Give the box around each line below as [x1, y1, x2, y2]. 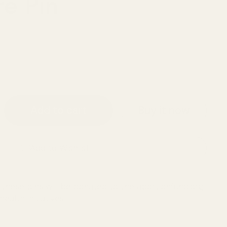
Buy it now [137, 103, 190, 118]
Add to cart [30, 103, 87, 118]
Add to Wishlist [29, 142, 89, 154]
